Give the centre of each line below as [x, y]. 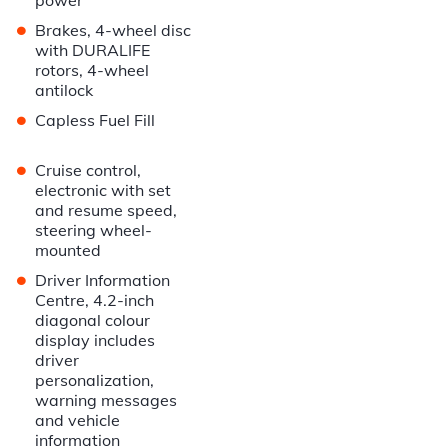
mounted [68, 250]
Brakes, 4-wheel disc [113, 30]
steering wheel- [94, 230]
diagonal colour [93, 320]
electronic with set [103, 190]
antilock [64, 90]
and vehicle [78, 420]
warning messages [106, 400]
